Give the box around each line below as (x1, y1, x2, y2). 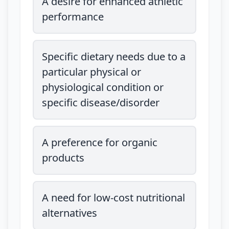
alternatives (42, 206, 97, 220)
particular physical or (42, 65, 141, 79)
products (42, 151, 84, 165)
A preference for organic (42, 135, 157, 149)
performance (42, 10, 104, 24)
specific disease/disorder (42, 96, 159, 109)
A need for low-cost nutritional (42, 191, 185, 204)
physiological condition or (42, 80, 164, 94)
